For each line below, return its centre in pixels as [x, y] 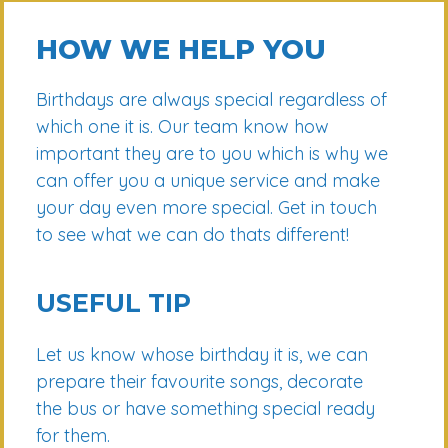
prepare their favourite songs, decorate [200, 382]
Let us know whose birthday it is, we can [202, 355]
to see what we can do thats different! [193, 235]
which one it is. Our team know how [183, 127]
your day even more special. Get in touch [207, 208]
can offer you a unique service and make [208, 181]
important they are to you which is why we [212, 154]
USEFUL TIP [114, 303]
